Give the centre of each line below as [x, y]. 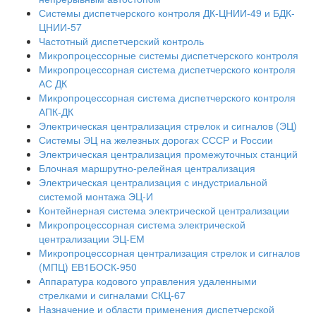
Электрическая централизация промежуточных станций [168, 153]
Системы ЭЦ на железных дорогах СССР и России [156, 139]
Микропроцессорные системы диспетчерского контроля [169, 55]
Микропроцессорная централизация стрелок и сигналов [169, 252]
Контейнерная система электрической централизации [164, 210]
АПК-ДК [56, 111]
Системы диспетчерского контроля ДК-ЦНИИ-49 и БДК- [167, 12]
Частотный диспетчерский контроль [121, 41]
